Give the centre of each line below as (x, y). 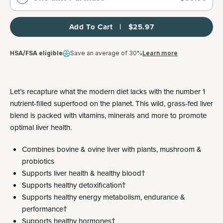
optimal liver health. (41, 127)
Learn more (160, 53)
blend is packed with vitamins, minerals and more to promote (108, 115)
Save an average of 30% (106, 53)
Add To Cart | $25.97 (111, 27)
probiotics (38, 161)
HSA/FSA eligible (36, 53)
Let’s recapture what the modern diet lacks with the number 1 (108, 92)
